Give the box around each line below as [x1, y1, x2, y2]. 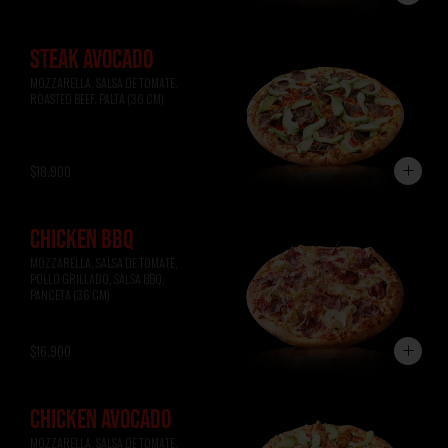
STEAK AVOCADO [30, 44, 153, 76]
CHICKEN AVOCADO [30, 404, 171, 436]
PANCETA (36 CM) [30, 285, 110, 303]
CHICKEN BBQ [30, 224, 133, 256]
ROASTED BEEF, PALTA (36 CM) [30, 89, 164, 107]
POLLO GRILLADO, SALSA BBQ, [30, 269, 165, 287]
